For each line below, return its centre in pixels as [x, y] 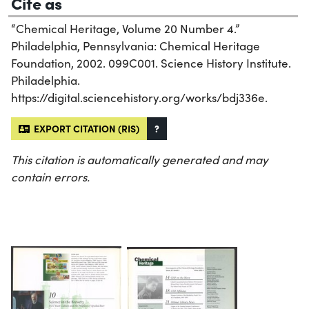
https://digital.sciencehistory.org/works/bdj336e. [139, 98]
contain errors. [50, 177]
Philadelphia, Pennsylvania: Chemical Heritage [136, 46]
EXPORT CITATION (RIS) [84, 129]
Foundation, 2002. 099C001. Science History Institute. [151, 63]
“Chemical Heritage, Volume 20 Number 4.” [126, 29]
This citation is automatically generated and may [140, 160]
